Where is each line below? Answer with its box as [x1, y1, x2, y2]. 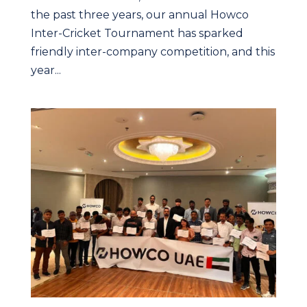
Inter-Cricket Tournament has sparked [30, 27, 243, 40]
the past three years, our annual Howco [30, 8, 249, 22]
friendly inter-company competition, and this [30, 45, 275, 59]
